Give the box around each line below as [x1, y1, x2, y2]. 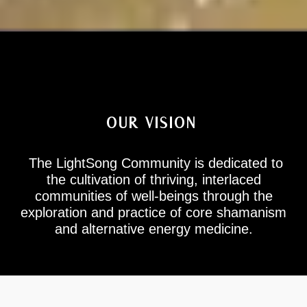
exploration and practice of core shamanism [21, 205, 286, 221]
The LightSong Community [24, 156, 195, 171]
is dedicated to [194, 156, 283, 171]
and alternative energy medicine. [54, 221, 253, 237]
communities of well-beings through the [34, 188, 273, 204]
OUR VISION [106, 114, 201, 133]
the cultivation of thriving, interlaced [46, 172, 261, 188]
